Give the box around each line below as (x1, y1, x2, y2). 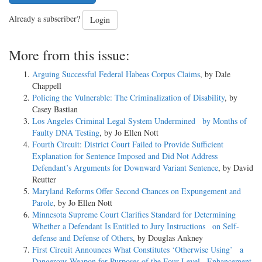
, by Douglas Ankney (133, 232, 203, 244)
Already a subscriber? (9, 13, 82, 25)
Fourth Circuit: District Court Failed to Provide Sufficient (32, 139, 223, 150)
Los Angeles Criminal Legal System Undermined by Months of (32, 115, 247, 127)
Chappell (32, 80, 61, 92)
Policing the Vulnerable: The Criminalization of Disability (32, 92, 225, 104)
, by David (218, 162, 253, 174)
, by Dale (200, 68, 230, 80)
